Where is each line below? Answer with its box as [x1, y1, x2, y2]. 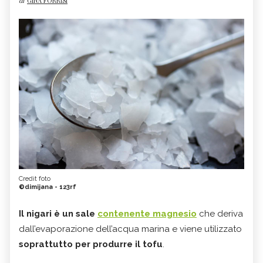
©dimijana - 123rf [19, 183, 76, 191]
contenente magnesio [97, 208, 197, 220]
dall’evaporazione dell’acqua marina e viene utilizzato [19, 224, 242, 235]
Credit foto [19, 175, 50, 183]
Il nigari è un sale [19, 208, 95, 220]
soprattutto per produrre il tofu [19, 239, 163, 250]
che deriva [197, 208, 243, 220]
